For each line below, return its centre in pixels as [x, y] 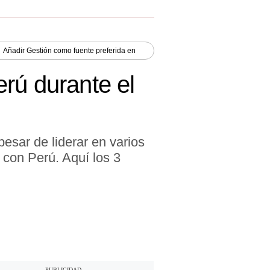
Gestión [39, 50]
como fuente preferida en [94, 50]
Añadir [15, 50]
